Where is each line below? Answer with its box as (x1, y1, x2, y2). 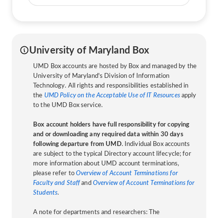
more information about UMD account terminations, (33, 160, 180, 167)
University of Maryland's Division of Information (33, 73, 170, 79)
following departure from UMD (33, 141, 122, 147)
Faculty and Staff (33, 180, 80, 186)
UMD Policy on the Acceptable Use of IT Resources (44, 92, 180, 99)
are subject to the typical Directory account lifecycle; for (33, 150, 191, 157)
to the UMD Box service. (33, 102, 103, 109)
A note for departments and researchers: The (33, 209, 160, 216)
